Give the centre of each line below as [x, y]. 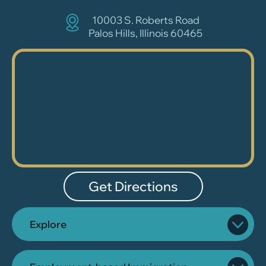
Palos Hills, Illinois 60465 [146, 33]
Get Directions [133, 187]
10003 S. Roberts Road [145, 20]
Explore [48, 224]
